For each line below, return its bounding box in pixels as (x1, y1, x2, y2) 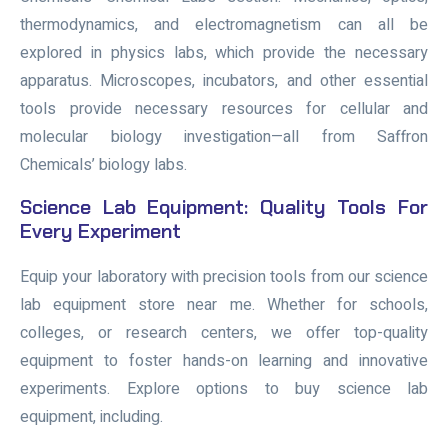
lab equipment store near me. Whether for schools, (20, 292, 428, 317)
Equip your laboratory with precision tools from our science (20, 264, 428, 289)
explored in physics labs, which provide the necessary (20, 40, 428, 65)
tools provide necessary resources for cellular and (20, 96, 428, 121)
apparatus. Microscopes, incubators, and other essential (20, 68, 428, 93)
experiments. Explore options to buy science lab (20, 376, 428, 401)
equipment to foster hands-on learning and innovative (20, 348, 428, 373)
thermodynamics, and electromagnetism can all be (20, 12, 428, 37)
